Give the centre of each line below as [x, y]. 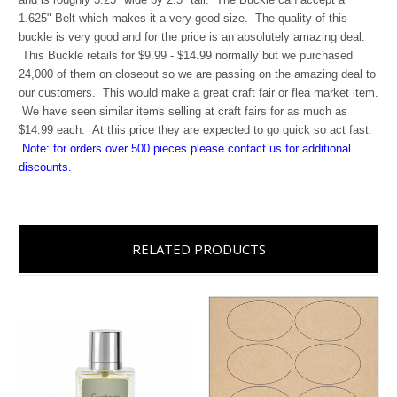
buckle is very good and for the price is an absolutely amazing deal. [192, 36]
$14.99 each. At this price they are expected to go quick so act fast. [195, 129]
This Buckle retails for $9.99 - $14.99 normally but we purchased [186, 55]
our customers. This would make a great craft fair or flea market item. [198, 92]
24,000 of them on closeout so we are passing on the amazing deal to [197, 74]
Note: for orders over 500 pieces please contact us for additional [187, 148]
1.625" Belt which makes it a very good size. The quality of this [183, 18]
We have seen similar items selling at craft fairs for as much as [183, 111]
